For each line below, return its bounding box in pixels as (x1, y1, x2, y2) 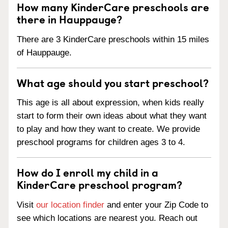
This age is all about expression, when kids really (17, 98, 204, 108)
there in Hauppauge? (17, 10, 122, 27)
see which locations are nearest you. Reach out (17, 213, 197, 223)
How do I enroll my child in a (17, 164, 158, 181)
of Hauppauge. (17, 47, 72, 58)
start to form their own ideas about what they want (17, 111, 207, 121)
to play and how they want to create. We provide (17, 124, 200, 134)
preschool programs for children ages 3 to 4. (17, 137, 185, 148)
